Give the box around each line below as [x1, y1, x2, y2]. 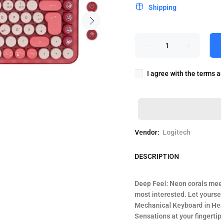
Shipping [148, 3, 177, 11]
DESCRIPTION [135, 152, 179, 160]
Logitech [163, 128, 190, 136]
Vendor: [135, 128, 159, 136]
